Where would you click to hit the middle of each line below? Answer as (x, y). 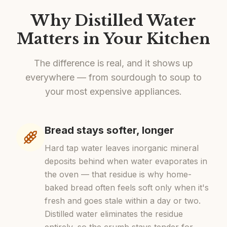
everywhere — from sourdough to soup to (113, 77)
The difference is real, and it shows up (113, 63)
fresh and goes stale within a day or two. (123, 201)
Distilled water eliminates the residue (114, 214)
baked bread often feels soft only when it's (127, 187)
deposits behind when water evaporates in (126, 161)
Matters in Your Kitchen (113, 39)
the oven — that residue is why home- (118, 174)
